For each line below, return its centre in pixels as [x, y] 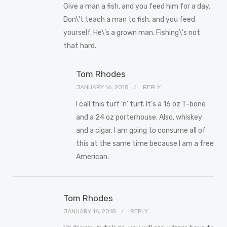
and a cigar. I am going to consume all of [141, 130]
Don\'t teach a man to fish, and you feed [129, 19]
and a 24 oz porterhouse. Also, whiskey [139, 117]
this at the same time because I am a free [145, 143]
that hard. [80, 46]
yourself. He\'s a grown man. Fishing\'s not [132, 32]
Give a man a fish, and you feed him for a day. [137, 6]
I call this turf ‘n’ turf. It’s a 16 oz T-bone [141, 104]
